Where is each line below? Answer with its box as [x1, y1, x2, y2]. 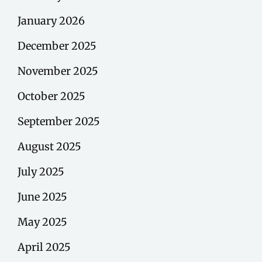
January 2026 [18, 14, 85, 28]
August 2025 [18, 140, 81, 154]
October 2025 [18, 89, 85, 104]
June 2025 [18, 190, 67, 204]
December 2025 [18, 39, 96, 53]
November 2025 [18, 64, 98, 78]
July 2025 [18, 165, 64, 179]
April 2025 [18, 240, 71, 254]
